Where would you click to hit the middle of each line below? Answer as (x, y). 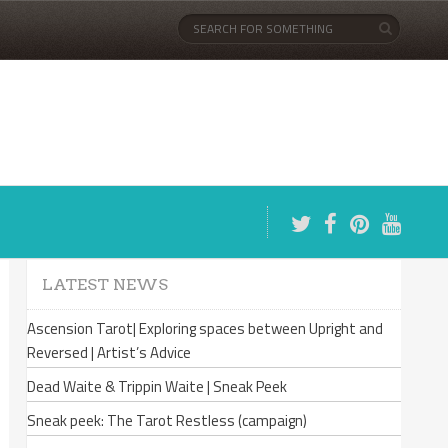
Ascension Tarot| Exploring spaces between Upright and (205, 328)
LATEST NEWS (105, 284)
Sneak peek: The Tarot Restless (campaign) (167, 420)
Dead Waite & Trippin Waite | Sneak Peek (157, 386)
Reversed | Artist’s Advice (109, 352)
